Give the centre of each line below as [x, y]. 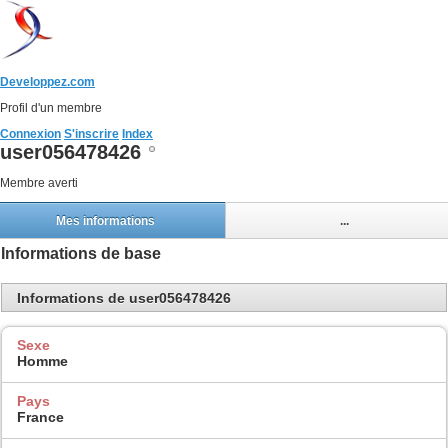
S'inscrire [91, 134]
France [40, 416]
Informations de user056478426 [124, 297]
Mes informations [105, 220]
